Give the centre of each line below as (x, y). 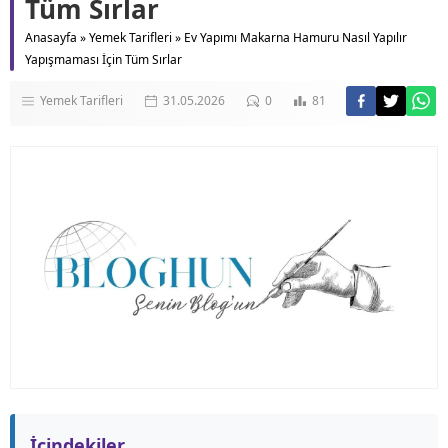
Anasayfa (51, 38)
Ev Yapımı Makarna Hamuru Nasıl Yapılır (295, 38)
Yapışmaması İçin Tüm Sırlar (103, 60)
